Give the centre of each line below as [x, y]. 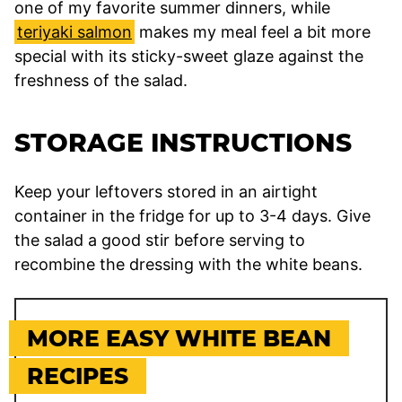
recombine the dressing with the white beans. [188, 264]
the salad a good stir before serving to [160, 240]
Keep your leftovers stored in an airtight [166, 191]
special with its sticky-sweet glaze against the [189, 56]
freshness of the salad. [101, 80]
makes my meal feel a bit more [253, 31]
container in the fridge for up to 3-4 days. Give [192, 215]
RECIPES [78, 376]
